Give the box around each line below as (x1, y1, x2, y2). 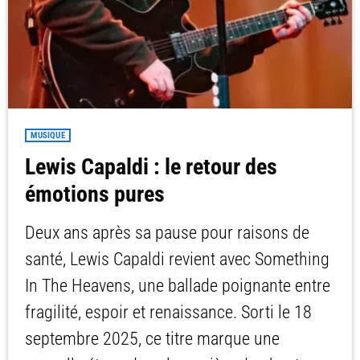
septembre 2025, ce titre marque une (25, 329, 280, 350)
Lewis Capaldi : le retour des (25, 153, 278, 181)
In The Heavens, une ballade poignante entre (25, 276, 331, 297)
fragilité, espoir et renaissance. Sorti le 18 (25, 302, 313, 323)
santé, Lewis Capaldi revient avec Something (25, 249, 330, 270)
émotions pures (25, 181, 166, 208)
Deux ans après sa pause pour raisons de (25, 223, 310, 243)
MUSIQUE (31, 130, 65, 141)
